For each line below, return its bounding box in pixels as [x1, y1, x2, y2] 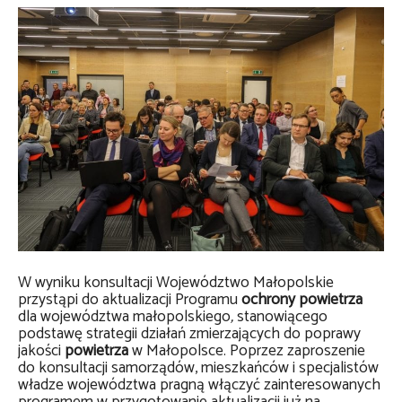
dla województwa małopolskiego [18, 303, 231, 330]
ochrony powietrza [238, 286, 363, 313]
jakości [18, 337, 65, 364]
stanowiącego [237, 303, 328, 330]
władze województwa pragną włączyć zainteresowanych [18, 371, 380, 398]
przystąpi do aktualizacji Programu [18, 286, 238, 313]
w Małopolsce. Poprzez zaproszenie [128, 337, 365, 364]
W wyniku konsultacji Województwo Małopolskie [18, 269, 334, 296]
